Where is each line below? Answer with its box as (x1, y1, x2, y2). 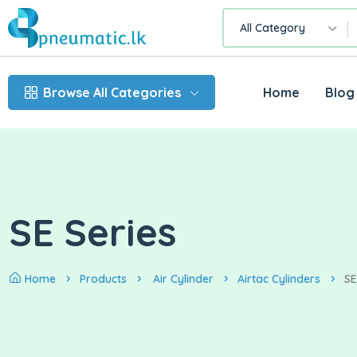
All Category (239, 21, 305, 36)
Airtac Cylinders (237, 272, 320, 287)
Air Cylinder (153, 272, 214, 287)
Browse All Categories (43, 84, 181, 101)
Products (80, 272, 127, 287)
